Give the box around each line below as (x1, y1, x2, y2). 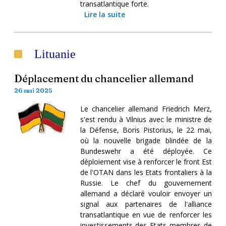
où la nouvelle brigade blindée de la (80, 135, 212, 145)
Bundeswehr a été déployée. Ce (80, 146, 212, 156)
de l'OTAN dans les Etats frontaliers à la (80, 167, 212, 177)
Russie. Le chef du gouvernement (80, 178, 212, 188)
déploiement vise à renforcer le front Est (80, 156, 212, 166)
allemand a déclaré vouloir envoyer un (80, 188, 212, 198)
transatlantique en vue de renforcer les (80, 209, 212, 219)
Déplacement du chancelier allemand (14, 72, 194, 85)
